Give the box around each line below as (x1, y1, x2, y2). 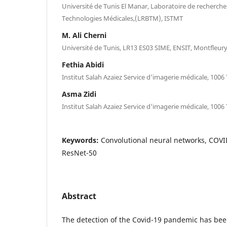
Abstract (62, 190, 96, 202)
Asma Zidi (62, 89, 96, 99)
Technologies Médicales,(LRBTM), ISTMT (62, 13, 183, 23)
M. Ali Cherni (62, 30, 106, 40)
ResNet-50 (62, 147, 97, 158)
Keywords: (62, 135, 101, 145)
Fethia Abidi (62, 59, 104, 69)
